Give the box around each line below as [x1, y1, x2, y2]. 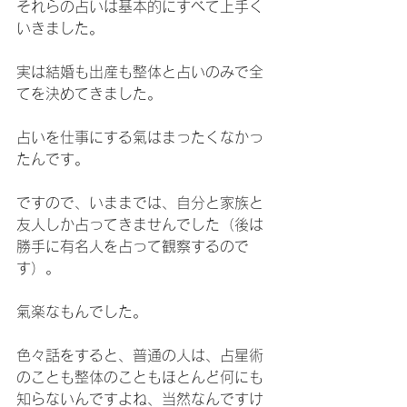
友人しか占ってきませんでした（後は [16, 217, 263, 232]
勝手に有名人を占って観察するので [16, 239, 249, 253]
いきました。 [16, 21, 104, 35]
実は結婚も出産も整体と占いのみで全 [16, 65, 263, 79]
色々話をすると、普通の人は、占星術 [16, 348, 263, 362]
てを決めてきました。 [16, 86, 162, 101]
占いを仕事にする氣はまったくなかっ [16, 130, 263, 144]
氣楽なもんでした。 [16, 304, 147, 319]
